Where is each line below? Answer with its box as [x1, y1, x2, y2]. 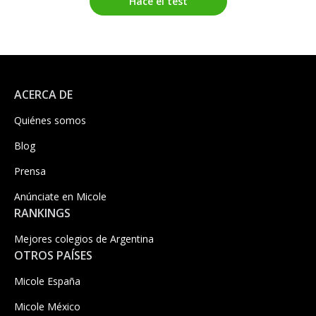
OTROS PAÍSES [14, 247, 92, 263]
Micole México [14, 299, 80, 313]
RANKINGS [14, 205, 71, 221]
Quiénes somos [14, 113, 86, 127]
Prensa [14, 164, 46, 178]
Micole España [14, 274, 80, 288]
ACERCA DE [14, 86, 73, 102]
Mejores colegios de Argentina [14, 231, 154, 245]
